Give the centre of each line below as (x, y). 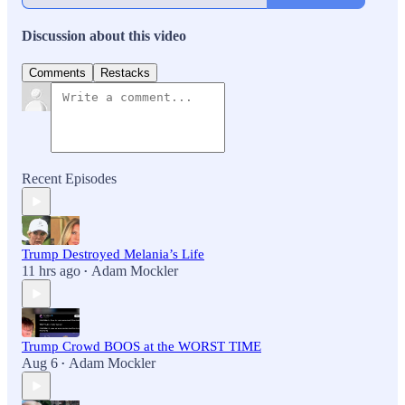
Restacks (125, 73)
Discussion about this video (104, 36)
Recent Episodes (69, 179)
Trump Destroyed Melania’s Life (113, 254)
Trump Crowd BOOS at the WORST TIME (141, 347)
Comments (57, 73)
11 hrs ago (51, 271)
